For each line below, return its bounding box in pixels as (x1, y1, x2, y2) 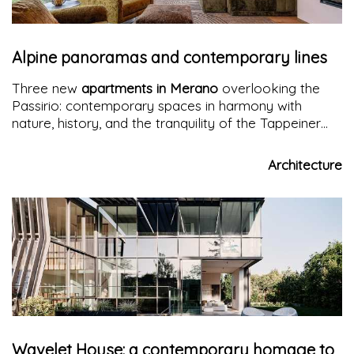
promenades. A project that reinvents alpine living (12, 131, 315, 149)
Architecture (268, 156, 342, 173)
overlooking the (218, 79, 320, 96)
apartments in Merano (81, 79, 218, 96)
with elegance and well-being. (12, 149, 194, 166)
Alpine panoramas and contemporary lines (12, 47, 327, 67)
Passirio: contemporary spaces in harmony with (12, 96, 302, 114)
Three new (12, 79, 81, 96)
